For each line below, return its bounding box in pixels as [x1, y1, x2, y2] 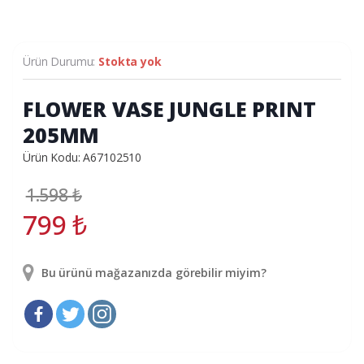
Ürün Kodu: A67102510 [23, 149, 142, 166]
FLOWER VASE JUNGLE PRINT [23, 95, 316, 123]
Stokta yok [98, 54, 162, 70]
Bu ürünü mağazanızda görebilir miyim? [37, 265, 266, 281]
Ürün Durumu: [23, 54, 99, 70]
